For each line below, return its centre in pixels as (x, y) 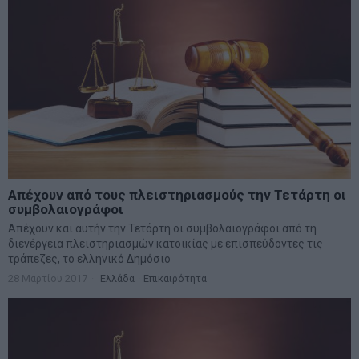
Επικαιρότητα (175, 278)
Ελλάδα (117, 278)
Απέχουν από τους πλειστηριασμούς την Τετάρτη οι (177, 194)
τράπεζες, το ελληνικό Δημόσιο (89, 258)
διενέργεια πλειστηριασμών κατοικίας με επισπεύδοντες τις (165, 243)
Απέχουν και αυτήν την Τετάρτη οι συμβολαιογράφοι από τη (162, 228)
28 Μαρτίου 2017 (48, 278)
